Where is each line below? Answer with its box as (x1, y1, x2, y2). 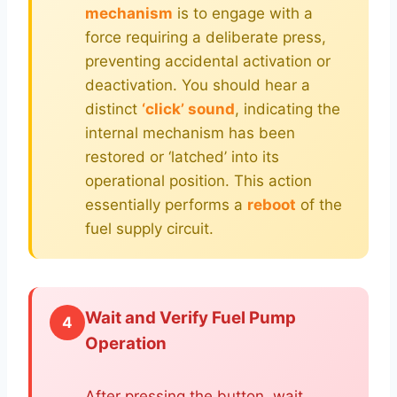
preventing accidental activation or (85, 52, 331, 70)
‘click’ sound (142, 100, 235, 118)
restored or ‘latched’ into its (85, 148, 279, 166)
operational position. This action (85, 172, 312, 190)
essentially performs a (85, 196, 247, 214)
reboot (247, 196, 296, 214)
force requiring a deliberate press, (85, 28, 326, 46)
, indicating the (235, 100, 340, 118)
